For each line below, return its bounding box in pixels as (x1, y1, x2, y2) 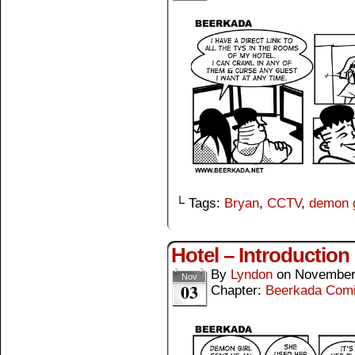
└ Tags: (175, 195, 224, 211)
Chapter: (211, 282, 265, 298)
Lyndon (231, 266, 273, 282)
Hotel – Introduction (171, 242, 349, 267)
